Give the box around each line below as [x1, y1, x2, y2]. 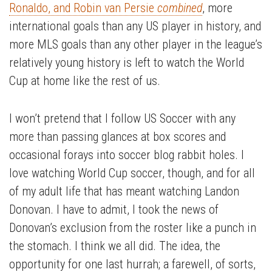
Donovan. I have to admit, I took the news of [9, 202, 219, 217]
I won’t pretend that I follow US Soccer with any [9, 111, 236, 126]
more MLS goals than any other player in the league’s [9, 37, 262, 52]
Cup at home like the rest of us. [9, 73, 160, 89]
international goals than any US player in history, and [9, 19, 261, 34]
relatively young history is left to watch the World [9, 55, 244, 70]
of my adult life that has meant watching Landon [9, 184, 239, 199]
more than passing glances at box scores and [9, 129, 226, 144]
